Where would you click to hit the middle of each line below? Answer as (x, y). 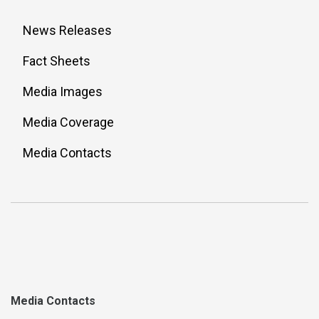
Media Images (63, 91)
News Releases (67, 30)
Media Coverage (68, 122)
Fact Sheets (57, 61)
